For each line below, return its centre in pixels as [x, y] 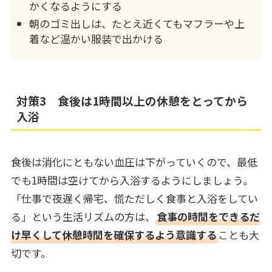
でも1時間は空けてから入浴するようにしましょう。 [132, 180]
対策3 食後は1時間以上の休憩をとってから [132, 101]
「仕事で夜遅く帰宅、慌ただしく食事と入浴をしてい [134, 199]
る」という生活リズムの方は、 [83, 217]
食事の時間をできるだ [208, 217]
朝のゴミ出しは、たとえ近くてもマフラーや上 [137, 23]
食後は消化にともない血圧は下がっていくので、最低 [134, 162]
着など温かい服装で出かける [96, 38]
